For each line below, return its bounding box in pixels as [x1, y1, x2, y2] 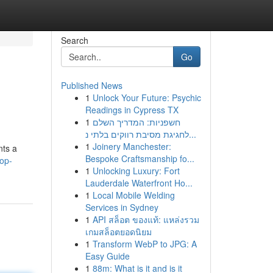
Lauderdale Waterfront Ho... [85, 177, 193, 189]
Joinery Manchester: [92, 140, 171, 152]
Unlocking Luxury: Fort [92, 165, 180, 177]
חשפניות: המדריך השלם [92, 116, 180, 128]
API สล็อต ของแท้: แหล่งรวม [92, 213, 199, 225]
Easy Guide [85, 250, 130, 262]
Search [60, 34, 88, 46]
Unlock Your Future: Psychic [92, 91, 201, 104]
